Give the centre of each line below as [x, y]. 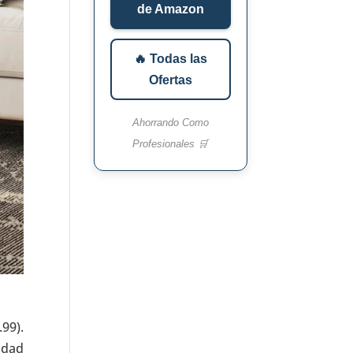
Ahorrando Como [170, 123]
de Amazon [170, 9]
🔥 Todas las [170, 59]
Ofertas [170, 80]
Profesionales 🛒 [171, 144]
